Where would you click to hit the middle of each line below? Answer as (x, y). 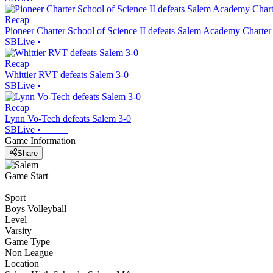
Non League (29, 252)
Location (22, 263)
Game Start (27, 175)
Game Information (40, 141)
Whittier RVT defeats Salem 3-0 (67, 75)
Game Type (27, 241)
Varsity (18, 230)
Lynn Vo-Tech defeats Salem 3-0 (68, 119)
